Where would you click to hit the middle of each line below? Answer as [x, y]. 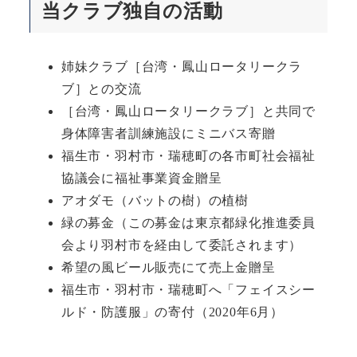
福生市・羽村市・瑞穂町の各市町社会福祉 [188, 155]
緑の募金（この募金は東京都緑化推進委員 [188, 222]
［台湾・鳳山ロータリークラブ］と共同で [188, 111]
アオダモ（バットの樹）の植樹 [155, 200]
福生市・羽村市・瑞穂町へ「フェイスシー [188, 289]
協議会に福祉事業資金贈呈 [141, 178]
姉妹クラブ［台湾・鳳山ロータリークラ [182, 66]
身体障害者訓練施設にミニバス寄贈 [168, 133]
